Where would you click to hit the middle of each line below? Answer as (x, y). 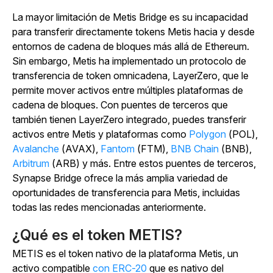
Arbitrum (31, 163)
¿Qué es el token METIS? (97, 235)
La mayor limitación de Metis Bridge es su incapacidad (130, 17)
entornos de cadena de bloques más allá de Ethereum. (131, 46)
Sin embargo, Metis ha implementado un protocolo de (129, 61)
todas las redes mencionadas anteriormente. (109, 207)
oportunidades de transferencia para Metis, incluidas (126, 192)
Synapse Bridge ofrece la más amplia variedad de (120, 178)
